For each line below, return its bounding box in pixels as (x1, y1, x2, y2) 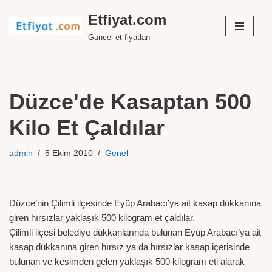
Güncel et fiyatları (88, 33, 151, 42)
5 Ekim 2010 (45, 149, 93, 158)
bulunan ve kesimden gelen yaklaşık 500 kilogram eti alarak (9, 256, 245, 267)
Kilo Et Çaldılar (9, 115, 165, 140)
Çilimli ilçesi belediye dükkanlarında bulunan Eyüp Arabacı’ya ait (9, 227, 261, 237)
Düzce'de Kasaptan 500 (9, 89, 251, 114)
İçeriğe (9, 27, 36, 38)
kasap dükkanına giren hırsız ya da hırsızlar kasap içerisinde (9, 242, 250, 252)
